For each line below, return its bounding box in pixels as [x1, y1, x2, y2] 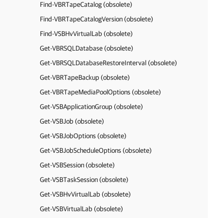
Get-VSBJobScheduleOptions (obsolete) [40, 146, 152, 154]
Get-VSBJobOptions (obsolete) [40, 132, 127, 140]
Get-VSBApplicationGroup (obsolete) [40, 103, 143, 110]
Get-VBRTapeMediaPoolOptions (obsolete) [40, 88, 161, 96]
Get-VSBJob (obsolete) [40, 117, 104, 125]
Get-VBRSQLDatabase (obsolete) [40, 44, 133, 52]
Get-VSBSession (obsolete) [40, 161, 115, 169]
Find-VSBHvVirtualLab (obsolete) [40, 30, 133, 37]
